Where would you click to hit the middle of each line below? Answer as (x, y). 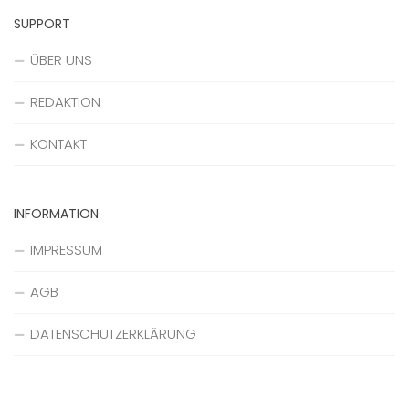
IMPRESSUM (66, 250)
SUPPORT (42, 24)
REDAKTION (65, 102)
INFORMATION (56, 214)
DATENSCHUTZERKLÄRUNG (113, 334)
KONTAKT (58, 144)
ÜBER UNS (61, 60)
